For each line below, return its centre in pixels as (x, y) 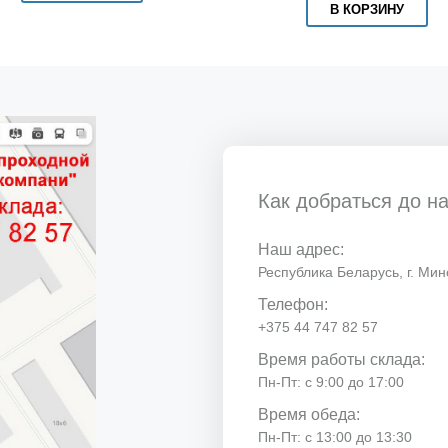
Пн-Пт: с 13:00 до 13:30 (335, 436)
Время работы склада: (342, 359)
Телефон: (293, 304)
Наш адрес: (301, 249)
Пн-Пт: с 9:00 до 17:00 (331, 381)
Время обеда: (309, 414)
